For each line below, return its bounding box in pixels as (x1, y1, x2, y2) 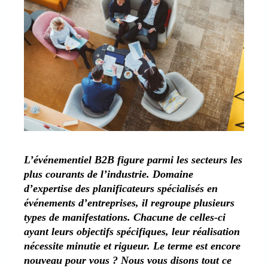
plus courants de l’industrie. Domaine (24, 167, 193, 180)
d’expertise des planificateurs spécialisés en (24, 182, 218, 194)
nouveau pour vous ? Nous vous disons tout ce (24, 254, 232, 266)
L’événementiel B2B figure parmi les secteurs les (24, 153, 242, 166)
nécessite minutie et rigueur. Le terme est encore (24, 239, 240, 252)
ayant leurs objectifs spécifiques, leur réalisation (24, 225, 240, 237)
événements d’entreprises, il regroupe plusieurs (24, 196, 234, 209)
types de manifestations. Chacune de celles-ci (24, 211, 226, 223)
